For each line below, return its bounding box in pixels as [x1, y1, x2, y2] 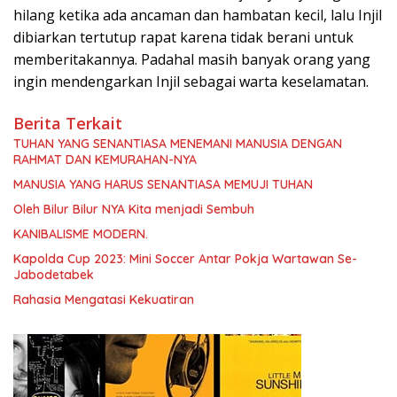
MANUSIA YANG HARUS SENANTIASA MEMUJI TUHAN [13, 175, 313, 192]
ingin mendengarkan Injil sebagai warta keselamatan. [13, 71, 369, 91]
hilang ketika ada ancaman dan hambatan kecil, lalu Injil [13, 4, 382, 25]
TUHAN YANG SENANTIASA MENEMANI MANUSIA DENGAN [13, 135, 342, 152]
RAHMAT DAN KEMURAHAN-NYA [13, 151, 197, 167]
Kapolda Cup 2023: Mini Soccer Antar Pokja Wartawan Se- [13, 250, 357, 267]
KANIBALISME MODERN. [13, 225, 148, 242]
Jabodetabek [13, 266, 94, 283]
